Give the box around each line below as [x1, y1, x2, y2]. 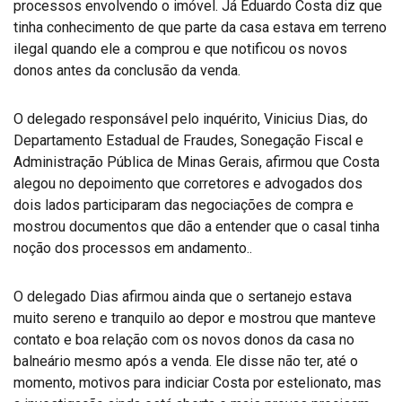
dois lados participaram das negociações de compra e [13, 197, 354, 214]
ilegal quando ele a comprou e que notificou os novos [13, 40, 347, 57]
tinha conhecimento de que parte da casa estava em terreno [13, 19, 387, 36]
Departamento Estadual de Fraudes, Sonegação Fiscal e [13, 132, 363, 149]
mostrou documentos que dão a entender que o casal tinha [13, 218, 380, 235]
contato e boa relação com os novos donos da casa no [13, 331, 354, 348]
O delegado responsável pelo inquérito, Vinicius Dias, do [13, 110, 368, 127]
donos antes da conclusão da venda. [13, 62, 240, 79]
